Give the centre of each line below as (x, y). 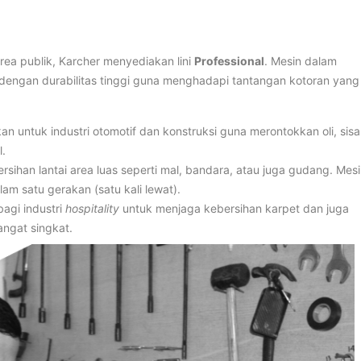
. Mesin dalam (301, 61)
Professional (229, 61)
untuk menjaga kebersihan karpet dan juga (234, 209)
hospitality (92, 209)
